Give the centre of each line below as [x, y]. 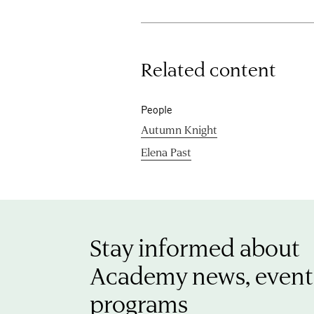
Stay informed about [195, 247]
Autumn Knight [179, 129]
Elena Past [166, 151]
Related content [209, 69]
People [157, 109]
